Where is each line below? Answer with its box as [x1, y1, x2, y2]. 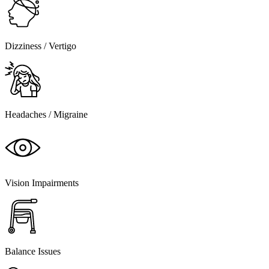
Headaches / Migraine [5, 109, 88, 120]
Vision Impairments [5, 178, 79, 189]
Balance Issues [5, 246, 61, 257]
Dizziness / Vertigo [5, 41, 76, 52]
